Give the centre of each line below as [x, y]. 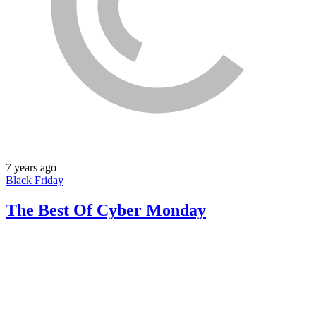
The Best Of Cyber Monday [106, 211]
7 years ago [31, 168]
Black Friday [35, 181]
